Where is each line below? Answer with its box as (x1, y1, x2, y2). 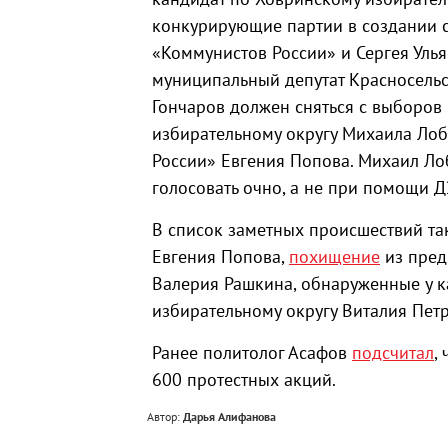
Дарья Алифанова (183, 409, 276, 424)
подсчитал (352, 341, 434, 364)
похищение (289, 245, 380, 268)
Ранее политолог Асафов (152, 341, 352, 364)
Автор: (147, 409, 183, 424)
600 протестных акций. (152, 368, 336, 391)
